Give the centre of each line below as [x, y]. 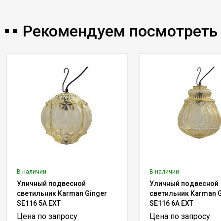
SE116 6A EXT [171, 203]
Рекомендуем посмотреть [120, 31]
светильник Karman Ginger [62, 193]
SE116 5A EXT [38, 203]
